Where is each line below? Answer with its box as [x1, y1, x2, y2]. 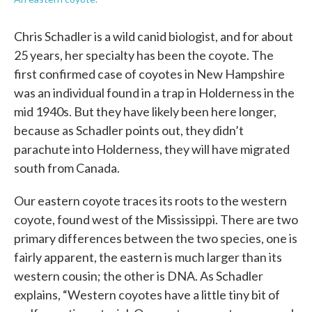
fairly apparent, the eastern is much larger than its [14, 249, 282, 265]
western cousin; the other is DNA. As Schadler [14, 268, 263, 283]
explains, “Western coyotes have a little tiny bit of [14, 287, 280, 302]
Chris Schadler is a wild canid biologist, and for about [14, 29, 293, 44]
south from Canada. [14, 160, 120, 175]
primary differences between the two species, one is [14, 231, 297, 246]
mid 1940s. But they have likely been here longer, [14, 104, 276, 119]
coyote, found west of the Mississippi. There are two [14, 212, 298, 227]
